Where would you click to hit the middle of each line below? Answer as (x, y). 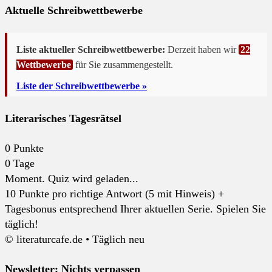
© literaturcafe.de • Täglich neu (75, 240)
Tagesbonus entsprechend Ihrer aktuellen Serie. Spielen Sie (135, 209)
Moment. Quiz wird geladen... (72, 179)
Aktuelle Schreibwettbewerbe (74, 11)
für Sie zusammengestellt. (124, 65)
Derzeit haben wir (202, 50)
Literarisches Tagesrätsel (63, 119)
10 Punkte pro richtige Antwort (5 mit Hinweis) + (114, 194)
